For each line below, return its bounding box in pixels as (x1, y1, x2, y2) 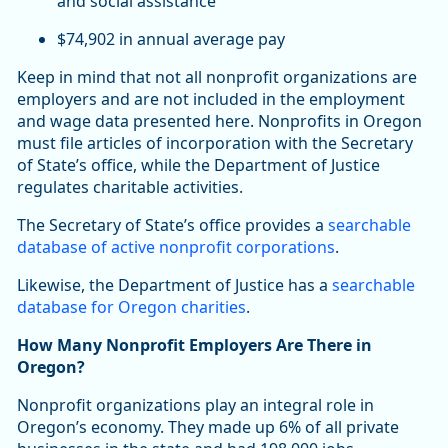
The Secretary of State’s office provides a (17, 214, 328, 237)
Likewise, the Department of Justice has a (17, 274, 332, 297)
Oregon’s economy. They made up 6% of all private (17, 416, 399, 439)
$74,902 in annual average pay (57, 28, 285, 51)
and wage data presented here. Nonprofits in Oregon (17, 110, 422, 133)
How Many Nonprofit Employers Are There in (17, 334, 372, 357)
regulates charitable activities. (17, 176, 243, 199)
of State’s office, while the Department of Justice (17, 154, 380, 177)
